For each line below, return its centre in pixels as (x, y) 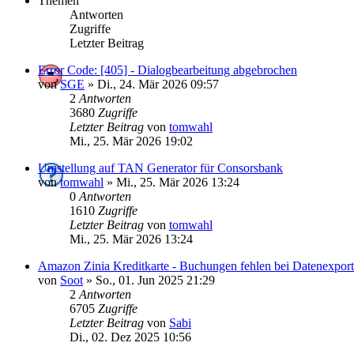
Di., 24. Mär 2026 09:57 (158, 84)
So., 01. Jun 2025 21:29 (155, 280)
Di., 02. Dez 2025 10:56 (130, 337)
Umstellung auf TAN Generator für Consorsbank (160, 168)
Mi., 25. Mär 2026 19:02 (131, 141)
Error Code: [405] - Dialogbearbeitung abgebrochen (168, 70)
